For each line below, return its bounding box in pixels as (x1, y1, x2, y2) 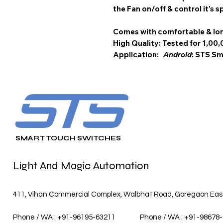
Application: (113, 49, 163, 59)
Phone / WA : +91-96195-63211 (13, 213, 115, 221)
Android (163, 49, 192, 59)
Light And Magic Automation (13, 159, 149, 172)
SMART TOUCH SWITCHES (15, 133, 121, 142)
